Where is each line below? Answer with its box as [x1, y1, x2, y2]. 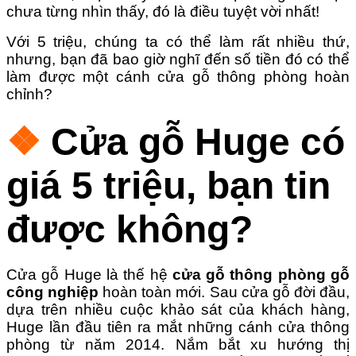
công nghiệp [6, 284, 99, 301]
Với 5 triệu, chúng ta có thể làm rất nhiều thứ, [6, 33, 350, 50]
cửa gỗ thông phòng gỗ [172, 266, 350, 284]
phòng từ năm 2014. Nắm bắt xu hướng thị [6, 336, 350, 354]
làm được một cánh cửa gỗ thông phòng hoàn [6, 68, 350, 85]
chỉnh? [6, 85, 52, 103]
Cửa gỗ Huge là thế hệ [6, 266, 172, 284]
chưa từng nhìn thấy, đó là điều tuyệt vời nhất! [6, 2, 319, 20]
